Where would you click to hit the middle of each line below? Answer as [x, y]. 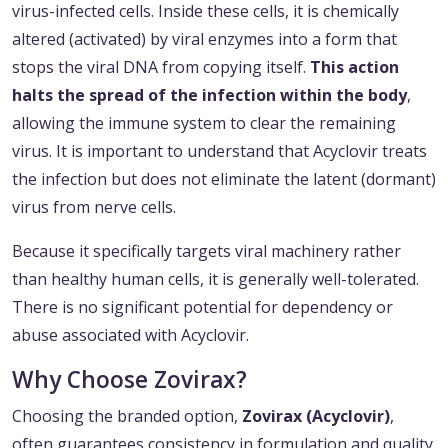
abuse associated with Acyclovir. [130, 335]
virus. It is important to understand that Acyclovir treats [219, 151]
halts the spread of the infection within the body [209, 95]
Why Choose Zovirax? [129, 380]
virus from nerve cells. [94, 207]
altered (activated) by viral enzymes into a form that [204, 39]
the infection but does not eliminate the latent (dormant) [224, 179]
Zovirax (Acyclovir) [316, 416]
